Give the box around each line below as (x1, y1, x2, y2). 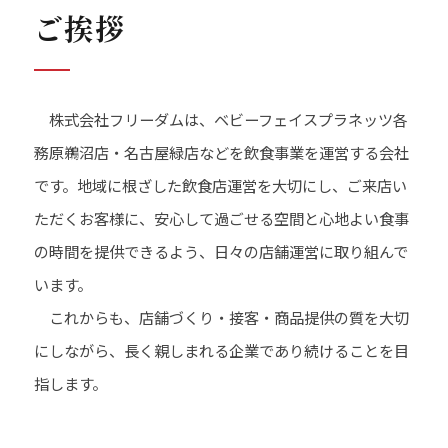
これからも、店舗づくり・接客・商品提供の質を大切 (34, 305, 409, 328)
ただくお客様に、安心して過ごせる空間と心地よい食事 (34, 206, 409, 229)
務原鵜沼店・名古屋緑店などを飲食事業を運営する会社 (34, 140, 409, 163)
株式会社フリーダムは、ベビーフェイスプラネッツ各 (34, 107, 408, 130)
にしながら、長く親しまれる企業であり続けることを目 (34, 338, 409, 361)
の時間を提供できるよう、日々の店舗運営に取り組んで (34, 239, 408, 262)
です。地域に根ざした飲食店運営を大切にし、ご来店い (34, 173, 407, 196)
